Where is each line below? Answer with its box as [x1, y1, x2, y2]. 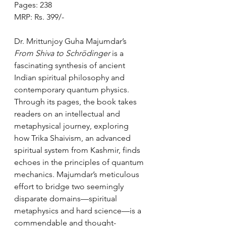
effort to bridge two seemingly [14, 182, 126, 191]
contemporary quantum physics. [14, 85, 131, 94]
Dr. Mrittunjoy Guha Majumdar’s [14, 36, 129, 46]
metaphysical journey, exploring [14, 121, 131, 131]
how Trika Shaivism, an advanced [14, 133, 133, 143]
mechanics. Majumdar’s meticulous [14, 169, 141, 179]
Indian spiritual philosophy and [14, 73, 127, 82]
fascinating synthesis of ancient [14, 61, 127, 70]
